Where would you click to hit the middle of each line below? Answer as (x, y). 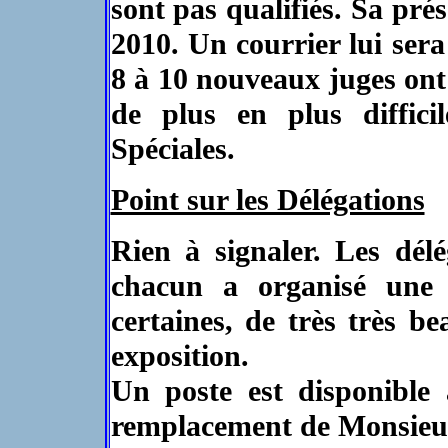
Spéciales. (172, 149)
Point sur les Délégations (267, 200)
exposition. (179, 356)
